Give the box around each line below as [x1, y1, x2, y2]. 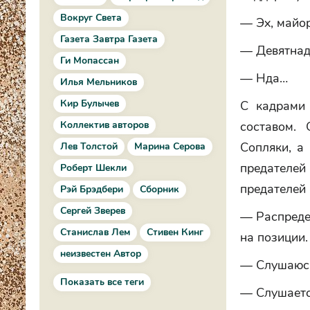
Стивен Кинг [147, 226, 203, 239]
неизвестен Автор [60, 247, 141, 260]
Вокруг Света [60, 11, 122, 24]
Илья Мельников [60, 75, 137, 89]
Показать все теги [60, 275, 144, 289]
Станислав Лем [60, 226, 130, 239]
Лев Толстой [60, 140, 118, 153]
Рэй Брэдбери [60, 183, 123, 196]
